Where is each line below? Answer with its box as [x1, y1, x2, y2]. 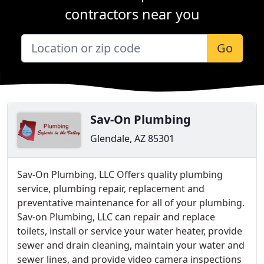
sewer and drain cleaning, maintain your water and [17, 239, 245, 252]
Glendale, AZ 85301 [90, 132, 174, 145]
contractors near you [64, 5, 200, 24]
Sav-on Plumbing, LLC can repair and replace [17, 210, 215, 223]
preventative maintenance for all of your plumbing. [17, 196, 245, 209]
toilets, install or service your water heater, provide [17, 225, 242, 237]
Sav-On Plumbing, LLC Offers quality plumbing [17, 168, 223, 181]
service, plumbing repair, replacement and [17, 182, 204, 195]
